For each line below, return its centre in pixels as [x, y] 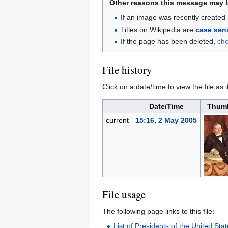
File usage [124, 194]
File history [127, 69]
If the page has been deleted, [169, 41]
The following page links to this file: [158, 211]
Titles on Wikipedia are [158, 29]
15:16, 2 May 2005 [166, 120]
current [117, 120]
